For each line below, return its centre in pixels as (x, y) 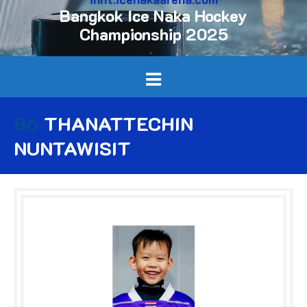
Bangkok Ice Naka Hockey (153, 15)
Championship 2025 (153, 34)
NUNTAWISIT (72, 148)
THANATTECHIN (116, 123)
